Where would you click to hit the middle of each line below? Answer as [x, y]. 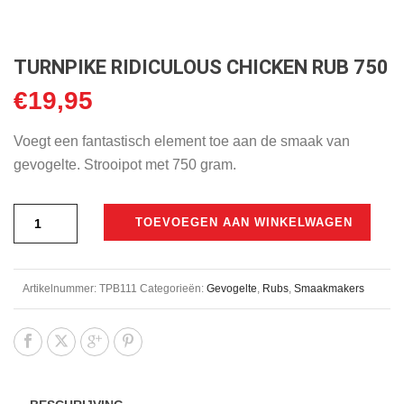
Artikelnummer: [61, 288]
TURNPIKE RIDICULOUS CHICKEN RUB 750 [201, 67]
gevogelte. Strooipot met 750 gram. [125, 164]
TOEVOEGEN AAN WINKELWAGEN [244, 222]
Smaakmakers [329, 288]
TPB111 [118, 288]
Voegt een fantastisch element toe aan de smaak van [182, 141]
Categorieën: [173, 288]
